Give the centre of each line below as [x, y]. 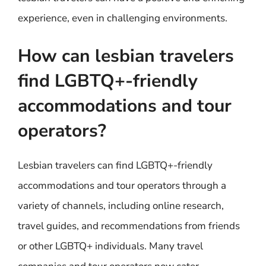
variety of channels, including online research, [121, 205]
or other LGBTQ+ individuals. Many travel [110, 246]
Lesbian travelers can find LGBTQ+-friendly [115, 165]
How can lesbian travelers [126, 56]
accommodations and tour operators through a [122, 185]
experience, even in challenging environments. [123, 18]
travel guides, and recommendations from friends [129, 226]
